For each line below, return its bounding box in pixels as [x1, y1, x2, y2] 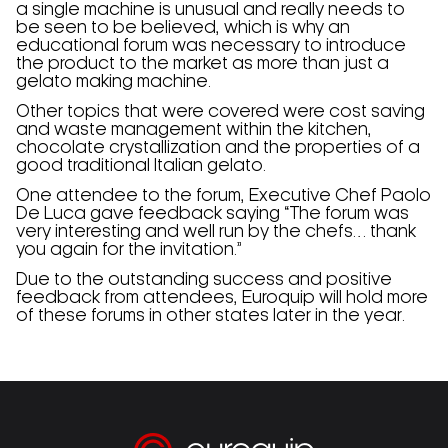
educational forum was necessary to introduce [16, 38, 406, 54]
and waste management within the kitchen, [16, 122, 372, 138]
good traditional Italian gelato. [16, 158, 266, 174]
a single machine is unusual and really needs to [16, 2, 405, 18]
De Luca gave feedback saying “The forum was [16, 206, 409, 222]
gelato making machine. [16, 74, 211, 90]
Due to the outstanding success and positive [16, 272, 392, 288]
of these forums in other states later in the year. [16, 308, 405, 324]
